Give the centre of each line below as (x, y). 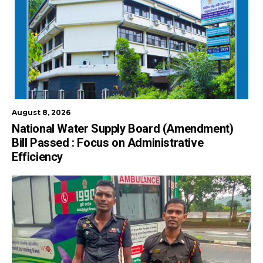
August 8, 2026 (41, 113)
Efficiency (37, 157)
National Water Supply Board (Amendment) (123, 129)
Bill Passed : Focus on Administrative (108, 143)
